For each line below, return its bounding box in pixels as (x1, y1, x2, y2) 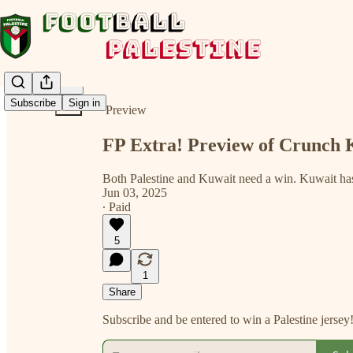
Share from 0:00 (96, 67, 176, 80)
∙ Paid (102, 199, 131, 214)
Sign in (69, 97, 100, 110)
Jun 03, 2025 (102, 185, 167, 199)
